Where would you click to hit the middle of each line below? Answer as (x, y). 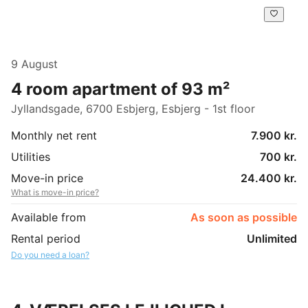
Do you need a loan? (50, 254)
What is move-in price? (55, 192)
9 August (34, 64)
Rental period (46, 238)
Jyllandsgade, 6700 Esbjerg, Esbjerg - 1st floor (133, 108)
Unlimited (272, 238)
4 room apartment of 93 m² (120, 89)
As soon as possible (244, 217)
